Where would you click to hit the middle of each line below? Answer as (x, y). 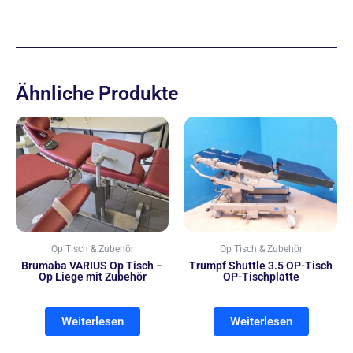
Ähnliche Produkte (97, 93)
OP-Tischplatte (261, 276)
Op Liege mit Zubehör (92, 276)
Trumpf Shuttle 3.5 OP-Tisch (261, 265)
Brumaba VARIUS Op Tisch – (92, 265)
